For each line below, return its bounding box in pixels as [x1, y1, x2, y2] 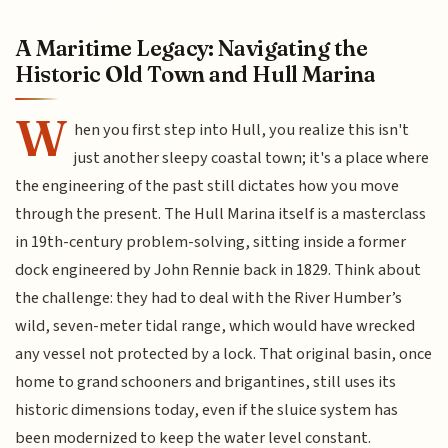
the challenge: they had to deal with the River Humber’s [15, 285, 403, 310]
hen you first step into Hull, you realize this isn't [74, 117, 410, 142]
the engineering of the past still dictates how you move [15, 173, 400, 198]
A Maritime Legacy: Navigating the [15, 33, 368, 62]
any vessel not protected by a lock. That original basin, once [15, 341, 433, 366]
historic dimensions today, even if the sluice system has [15, 397, 399, 422]
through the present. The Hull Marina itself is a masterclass [15, 201, 427, 226]
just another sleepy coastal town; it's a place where [74, 145, 430, 170]
